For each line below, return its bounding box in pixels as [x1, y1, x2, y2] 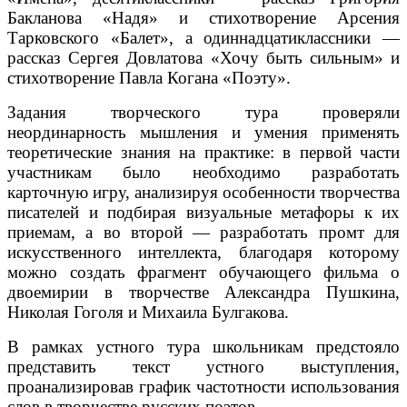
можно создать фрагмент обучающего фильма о [7, 262, 400, 282]
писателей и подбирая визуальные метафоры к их [7, 202, 400, 222]
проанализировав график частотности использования [7, 376, 400, 396]
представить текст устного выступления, [7, 356, 400, 376]
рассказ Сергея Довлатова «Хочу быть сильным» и [7, 47, 400, 67]
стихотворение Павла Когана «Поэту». [7, 67, 291, 87]
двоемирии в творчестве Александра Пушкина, [7, 282, 400, 302]
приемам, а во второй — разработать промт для [7, 222, 400, 242]
